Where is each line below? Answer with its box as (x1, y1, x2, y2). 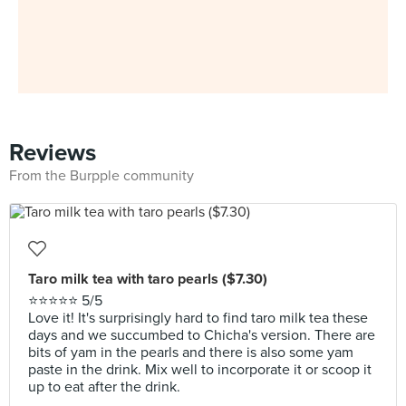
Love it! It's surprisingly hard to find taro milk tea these (28, 309, 368, 327)
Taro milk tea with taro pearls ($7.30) (28, 270, 267, 288)
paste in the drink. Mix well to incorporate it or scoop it (28, 361, 372, 379)
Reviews (9, 139, 96, 167)
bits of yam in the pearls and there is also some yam (28, 343, 353, 362)
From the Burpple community (9, 167, 194, 185)
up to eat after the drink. (28, 378, 180, 396)
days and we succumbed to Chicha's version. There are (28, 326, 375, 344)
